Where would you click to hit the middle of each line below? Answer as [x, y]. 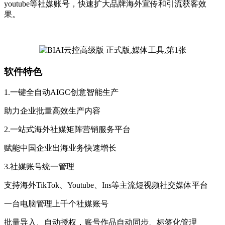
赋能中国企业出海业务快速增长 [60, 148]
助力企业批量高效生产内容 [52, 111]
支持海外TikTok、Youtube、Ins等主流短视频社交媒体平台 [106, 185]
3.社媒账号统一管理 [39, 167]
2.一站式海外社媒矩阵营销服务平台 [67, 130]
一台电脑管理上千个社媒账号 [56, 204]
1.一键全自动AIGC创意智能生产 [61, 92]
